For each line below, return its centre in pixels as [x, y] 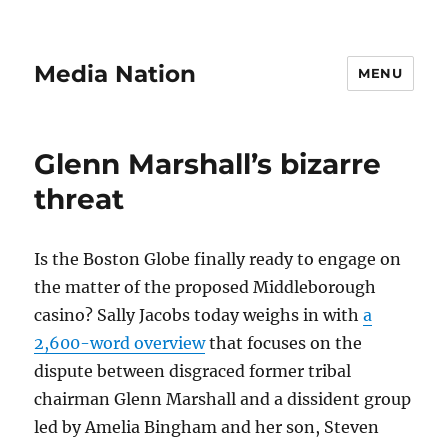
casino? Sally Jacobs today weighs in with [199, 315]
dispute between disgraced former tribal [193, 371]
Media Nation [115, 73]
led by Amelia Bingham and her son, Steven [207, 427]
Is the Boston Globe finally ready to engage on [218, 259]
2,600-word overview [120, 343]
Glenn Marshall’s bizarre [208, 164]
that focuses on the [284, 343]
